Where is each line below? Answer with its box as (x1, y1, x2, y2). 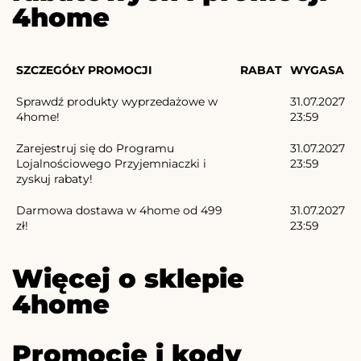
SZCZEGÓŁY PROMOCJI (16, 63, 152, 78)
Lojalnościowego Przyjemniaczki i (16, 156, 206, 172)
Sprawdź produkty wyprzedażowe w (16, 94, 218, 110)
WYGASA (290, 63, 344, 78)
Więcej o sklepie (12, 263, 244, 295)
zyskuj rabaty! (16, 172, 93, 187)
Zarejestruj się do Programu (16, 141, 174, 156)
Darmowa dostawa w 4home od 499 (16, 203, 222, 218)
